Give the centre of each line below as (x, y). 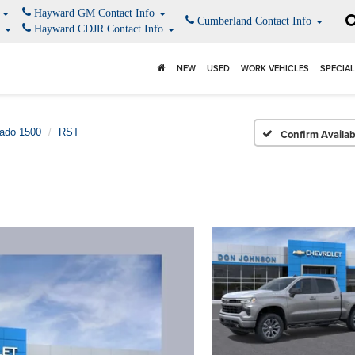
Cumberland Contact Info (254, 21)
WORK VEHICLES (275, 68)
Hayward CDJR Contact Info (99, 29)
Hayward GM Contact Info (94, 13)
